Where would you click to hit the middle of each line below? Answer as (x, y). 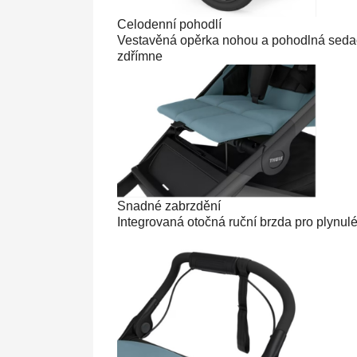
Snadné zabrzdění (169, 206)
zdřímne (140, 56)
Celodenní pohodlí (169, 24)
